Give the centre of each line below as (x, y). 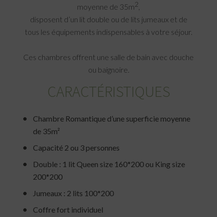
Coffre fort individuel (68, 209)
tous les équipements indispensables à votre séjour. (108, 32)
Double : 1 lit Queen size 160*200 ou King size (109, 164)
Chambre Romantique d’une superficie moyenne (112, 118)
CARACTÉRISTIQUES (108, 91)
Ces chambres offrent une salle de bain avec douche (108, 57)
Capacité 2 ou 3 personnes (76, 147)
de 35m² (46, 131)
